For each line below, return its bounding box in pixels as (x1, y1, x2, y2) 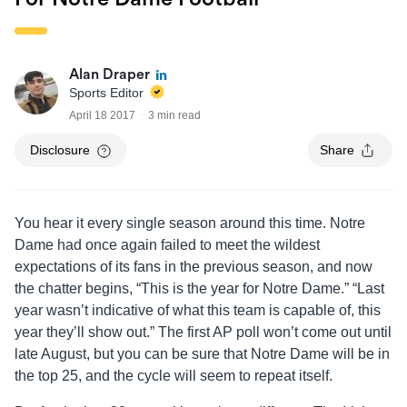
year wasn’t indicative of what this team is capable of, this (15, 303, 381, 319)
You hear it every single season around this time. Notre (15, 215, 365, 232)
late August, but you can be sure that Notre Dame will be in (15, 346, 390, 362)
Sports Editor (69, 84, 147, 100)
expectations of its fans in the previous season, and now (15, 259, 372, 275)
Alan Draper (69, 67, 150, 83)
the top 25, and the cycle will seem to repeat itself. (15, 368, 333, 384)
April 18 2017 (69, 109, 135, 123)
